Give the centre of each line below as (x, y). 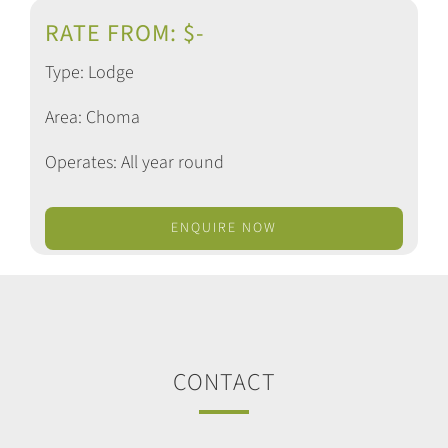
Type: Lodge (89, 72)
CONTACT (224, 382)
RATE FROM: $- (124, 33)
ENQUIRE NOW (224, 227)
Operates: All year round (134, 162)
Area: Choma (92, 117)
